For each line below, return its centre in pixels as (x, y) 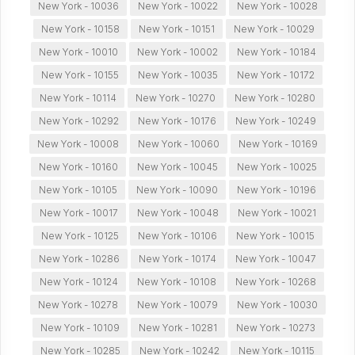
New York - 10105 (78, 190)
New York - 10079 (177, 305)
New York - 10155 (80, 75)
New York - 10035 (177, 75)
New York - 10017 (78, 213)
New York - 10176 (177, 121)
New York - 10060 (179, 144)
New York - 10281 (177, 328)
